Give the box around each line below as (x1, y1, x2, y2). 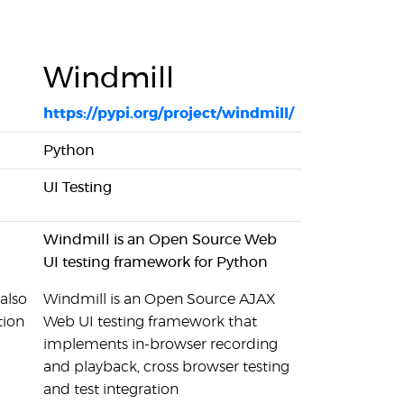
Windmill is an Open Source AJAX (43, 292, 276, 307)
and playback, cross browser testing (43, 360, 289, 374)
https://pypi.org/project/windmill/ (43, 106, 294, 121)
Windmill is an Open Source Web (43, 233, 277, 247)
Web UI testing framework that (43, 315, 257, 329)
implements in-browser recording (43, 337, 278, 352)
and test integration (43, 382, 179, 397)
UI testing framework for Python (43, 255, 268, 270)
